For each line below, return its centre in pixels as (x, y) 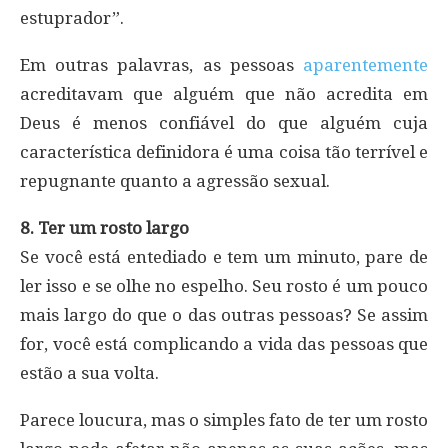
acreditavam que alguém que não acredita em (224, 93)
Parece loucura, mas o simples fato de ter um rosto (224, 419)
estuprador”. (72, 17)
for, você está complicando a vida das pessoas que (224, 343)
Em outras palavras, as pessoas (161, 64)
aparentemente (365, 64)
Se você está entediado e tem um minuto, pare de (224, 256)
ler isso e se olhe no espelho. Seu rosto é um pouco (224, 285)
